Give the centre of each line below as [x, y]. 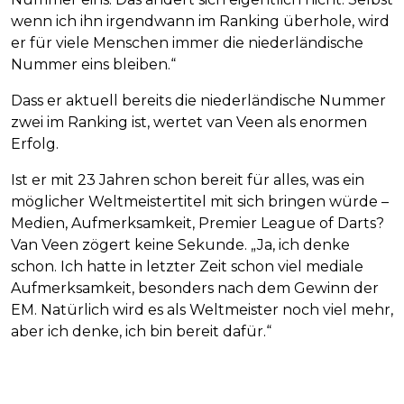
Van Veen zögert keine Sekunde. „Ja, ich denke [180, 245]
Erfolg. [35, 144]
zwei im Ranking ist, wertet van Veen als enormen [189, 123]
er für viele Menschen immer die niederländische [187, 43]
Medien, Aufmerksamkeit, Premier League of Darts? [197, 224]
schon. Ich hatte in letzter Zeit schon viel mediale [187, 267]
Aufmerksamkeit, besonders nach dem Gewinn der [195, 289]
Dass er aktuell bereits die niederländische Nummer [198, 101]
